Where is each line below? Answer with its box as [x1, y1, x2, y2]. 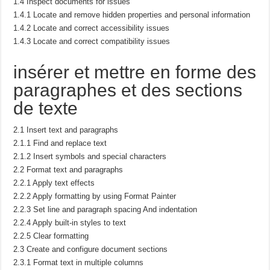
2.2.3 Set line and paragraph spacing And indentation [13, 204, 198, 214]
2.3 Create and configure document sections [13, 244, 168, 254]
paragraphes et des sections [13, 80, 243, 100]
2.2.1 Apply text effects [13, 178, 95, 187]
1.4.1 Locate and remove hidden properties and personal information [13, 10, 251, 19]
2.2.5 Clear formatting [13, 231, 89, 240]
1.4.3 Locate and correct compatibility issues [13, 36, 171, 46]
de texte [13, 98, 78, 118]
